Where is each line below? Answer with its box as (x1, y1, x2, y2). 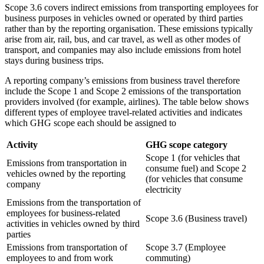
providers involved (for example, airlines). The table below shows (5, 96, 249, 107)
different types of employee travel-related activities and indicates (5, 107, 242, 117)
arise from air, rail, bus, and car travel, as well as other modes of (5, 34, 240, 44)
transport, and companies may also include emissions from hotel (5, 44, 241, 55)
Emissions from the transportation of (6, 197, 141, 207)
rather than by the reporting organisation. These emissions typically (5, 23, 253, 34)
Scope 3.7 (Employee (146, 242, 226, 252)
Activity (6, 139, 38, 150)
